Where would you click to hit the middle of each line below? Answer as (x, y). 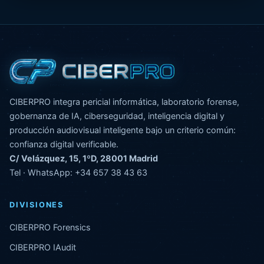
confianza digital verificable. (64, 144)
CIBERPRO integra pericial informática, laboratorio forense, (124, 101)
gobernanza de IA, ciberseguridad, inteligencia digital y (117, 115)
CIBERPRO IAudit (43, 247)
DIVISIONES (37, 204)
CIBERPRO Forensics (50, 227)
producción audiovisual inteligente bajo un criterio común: (123, 130)
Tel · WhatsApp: (42, 172)
